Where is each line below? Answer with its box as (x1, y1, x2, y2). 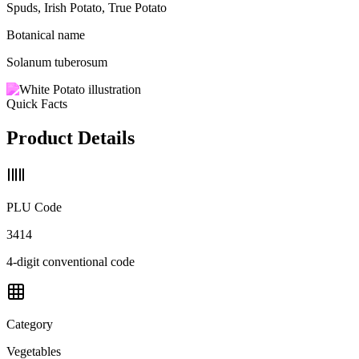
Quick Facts (6, 96, 67, 111)
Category (6, 317, 53, 331)
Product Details (6, 127, 135, 148)
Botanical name (6, 27, 85, 42)
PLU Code (6, 200, 62, 214)
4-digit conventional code (6, 254, 135, 268)
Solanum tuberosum (6, 54, 107, 69)
